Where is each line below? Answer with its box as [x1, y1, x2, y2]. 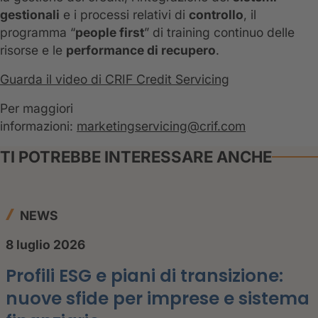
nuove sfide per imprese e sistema [6, 287, 309, 311]
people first [75, 25, 144, 40]
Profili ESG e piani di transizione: [6, 264, 283, 288]
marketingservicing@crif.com [77, 119, 246, 134]
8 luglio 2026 [6, 237, 85, 253]
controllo [189, 7, 243, 23]
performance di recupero [66, 43, 216, 58]
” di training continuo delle [144, 25, 295, 40]
